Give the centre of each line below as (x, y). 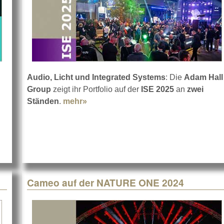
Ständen (43, 101)
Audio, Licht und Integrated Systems (96, 77)
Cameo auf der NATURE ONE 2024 (105, 183)
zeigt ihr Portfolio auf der (96, 89)
